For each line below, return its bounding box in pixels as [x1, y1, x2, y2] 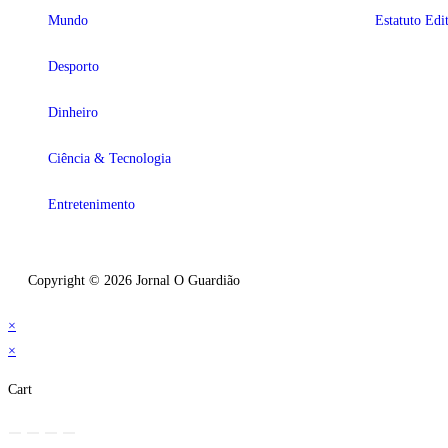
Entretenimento [48, 196, 135, 212]
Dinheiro [48, 104, 98, 120]
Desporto [48, 58, 99, 74]
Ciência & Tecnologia [48, 150, 171, 166]
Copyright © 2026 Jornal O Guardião [28, 272, 240, 288]
